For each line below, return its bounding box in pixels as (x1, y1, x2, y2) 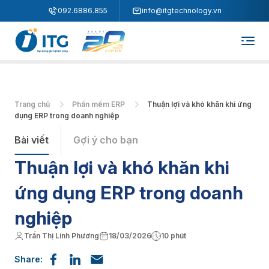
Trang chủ (14, 100, 52, 109)
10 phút (161, 231, 186, 240)
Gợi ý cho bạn (73, 134, 138, 146)
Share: (14, 254, 43, 264)
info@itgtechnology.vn (141, 6, 222, 15)
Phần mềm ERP (72, 100, 127, 109)
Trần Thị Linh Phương (24, 231, 99, 240)
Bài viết (14, 134, 49, 146)
